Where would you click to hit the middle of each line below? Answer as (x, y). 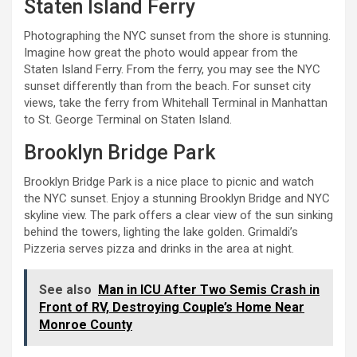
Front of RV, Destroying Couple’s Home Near (172, 308)
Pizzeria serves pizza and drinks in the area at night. (159, 249)
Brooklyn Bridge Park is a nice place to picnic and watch (169, 182)
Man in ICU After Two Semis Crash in (209, 290)
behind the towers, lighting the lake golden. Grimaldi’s (161, 232)
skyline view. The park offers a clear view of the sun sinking (178, 216)
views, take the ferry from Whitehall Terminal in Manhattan (176, 103)
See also (65, 290)
